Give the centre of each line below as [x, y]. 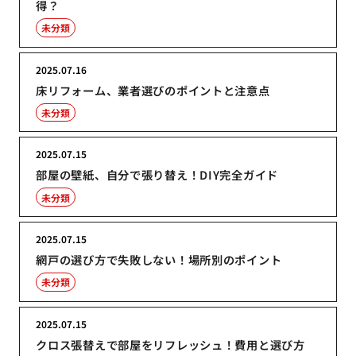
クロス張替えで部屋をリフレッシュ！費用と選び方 [170, 344]
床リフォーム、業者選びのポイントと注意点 [153, 90]
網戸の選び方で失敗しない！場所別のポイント [159, 259]
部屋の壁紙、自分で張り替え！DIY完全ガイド [157, 175]
